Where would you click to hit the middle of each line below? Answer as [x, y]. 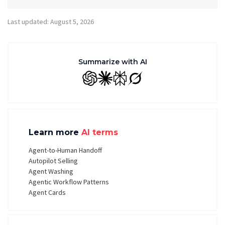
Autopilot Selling [53, 161]
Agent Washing [51, 171]
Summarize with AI [113, 62]
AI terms [100, 132]
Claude [115, 83]
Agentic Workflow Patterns [69, 182]
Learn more [55, 132]
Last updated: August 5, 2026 [51, 22]
